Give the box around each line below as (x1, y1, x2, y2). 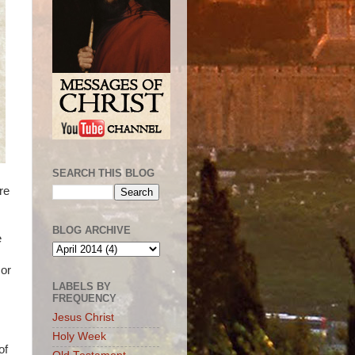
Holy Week (52, 330, 106, 343)
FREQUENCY (52, 292, 116, 304)
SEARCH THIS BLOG (52, 166, 155, 179)
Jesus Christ (52, 311, 114, 324)
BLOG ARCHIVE (52, 224, 131, 236)
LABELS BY (52, 280, 111, 292)
